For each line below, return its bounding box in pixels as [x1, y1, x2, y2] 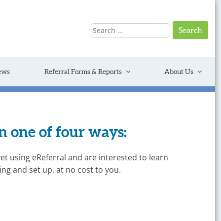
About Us [164, 67, 193, 75]
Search [90, 12, 120, 24]
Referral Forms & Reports [44, 67, 122, 75]
